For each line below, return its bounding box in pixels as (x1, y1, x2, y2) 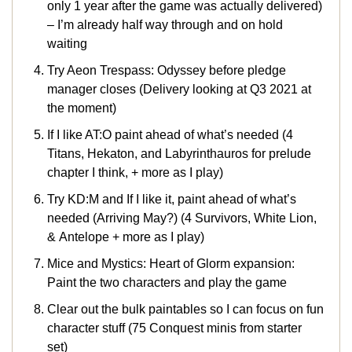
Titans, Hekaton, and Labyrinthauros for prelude (47, 147, 311, 161)
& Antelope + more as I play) (47, 230, 204, 244)
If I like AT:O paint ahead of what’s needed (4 (47, 128, 293, 142)
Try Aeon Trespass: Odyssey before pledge (47, 64, 286, 78)
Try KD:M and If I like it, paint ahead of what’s (47, 192, 296, 207)
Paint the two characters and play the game (47, 276, 287, 290)
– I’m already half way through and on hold (47, 18, 283, 32)
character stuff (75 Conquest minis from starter (47, 321, 302, 335)
